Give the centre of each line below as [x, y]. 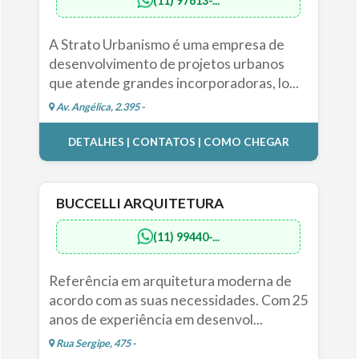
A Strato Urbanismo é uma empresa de [166, 44]
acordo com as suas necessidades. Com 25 [178, 300]
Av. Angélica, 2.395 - [99, 106]
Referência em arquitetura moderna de [170, 280]
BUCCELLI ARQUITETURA [140, 203]
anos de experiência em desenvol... [155, 319]
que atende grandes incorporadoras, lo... [173, 83]
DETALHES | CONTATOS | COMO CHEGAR [178, 141]
